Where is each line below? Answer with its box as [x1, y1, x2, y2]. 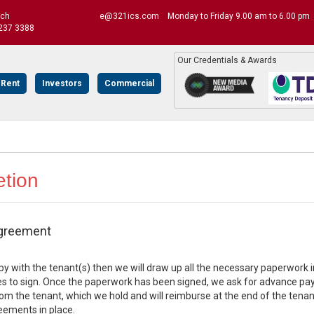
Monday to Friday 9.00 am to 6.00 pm [168, 11, 310, 21]
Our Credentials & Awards [177, 55, 277, 65]
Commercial [104, 78, 154, 88]
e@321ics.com [99, 11, 159, 21]
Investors [42, 78, 82, 88]
